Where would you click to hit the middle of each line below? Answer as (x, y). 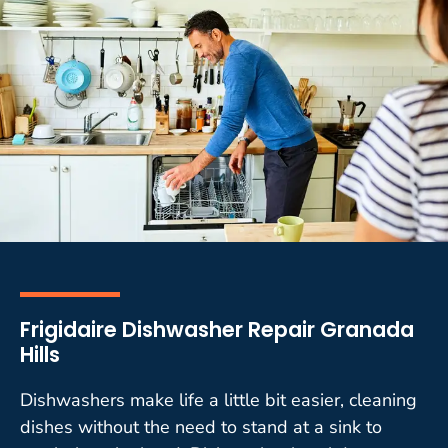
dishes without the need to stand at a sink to (201, 426)
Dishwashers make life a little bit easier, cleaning (218, 399)
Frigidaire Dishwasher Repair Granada (217, 329)
